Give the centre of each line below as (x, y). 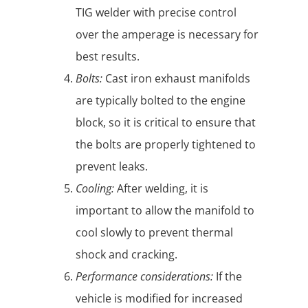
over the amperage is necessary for (167, 35)
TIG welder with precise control (156, 13)
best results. (108, 57)
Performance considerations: (144, 277)
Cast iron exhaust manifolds (176, 79)
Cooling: (95, 189)
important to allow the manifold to (165, 211)
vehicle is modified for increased (159, 299)
